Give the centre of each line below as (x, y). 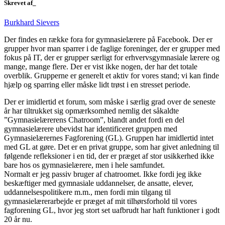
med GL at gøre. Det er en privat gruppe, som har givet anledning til (111, 147)
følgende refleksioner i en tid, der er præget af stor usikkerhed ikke (109, 156)
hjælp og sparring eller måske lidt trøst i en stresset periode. (97, 85)
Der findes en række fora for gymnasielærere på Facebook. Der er (108, 40)
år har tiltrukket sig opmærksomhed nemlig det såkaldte (91, 111)
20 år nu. (18, 219)
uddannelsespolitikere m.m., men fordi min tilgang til (87, 192)
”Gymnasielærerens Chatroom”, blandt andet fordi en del (94, 120)
